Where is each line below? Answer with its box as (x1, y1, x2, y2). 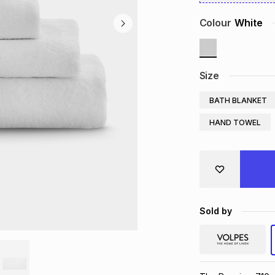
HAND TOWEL (209, 117, 261, 127)
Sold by (199, 206, 232, 216)
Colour (199, 17, 231, 29)
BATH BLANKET (209, 95, 267, 105)
